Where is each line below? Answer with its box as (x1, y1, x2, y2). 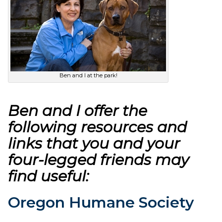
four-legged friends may (8, 151, 189, 169)
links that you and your (8, 134, 180, 153)
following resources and (8, 118, 187, 136)
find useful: (8, 167, 89, 185)
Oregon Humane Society (8, 193, 194, 212)
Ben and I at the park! (59, 72, 117, 79)
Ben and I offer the (8, 102, 147, 120)
